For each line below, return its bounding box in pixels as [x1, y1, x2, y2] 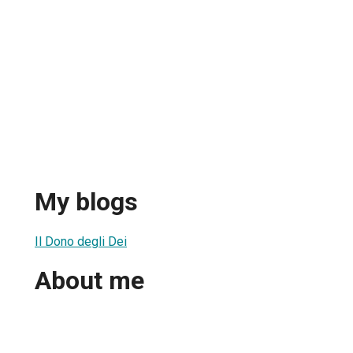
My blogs [35, 187, 138, 217]
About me [35, 266, 144, 296]
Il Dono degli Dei [35, 233, 127, 249]
